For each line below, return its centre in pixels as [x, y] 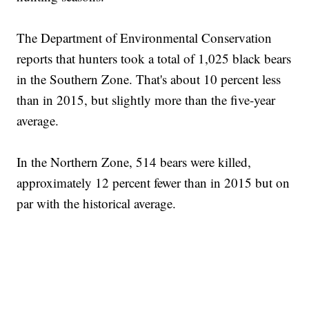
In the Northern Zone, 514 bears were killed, [134, 162]
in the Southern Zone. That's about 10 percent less [149, 79]
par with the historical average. [97, 203]
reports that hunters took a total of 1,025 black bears [154, 59]
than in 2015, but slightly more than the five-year [146, 100]
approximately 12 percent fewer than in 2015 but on [153, 183]
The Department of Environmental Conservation [144, 38]
